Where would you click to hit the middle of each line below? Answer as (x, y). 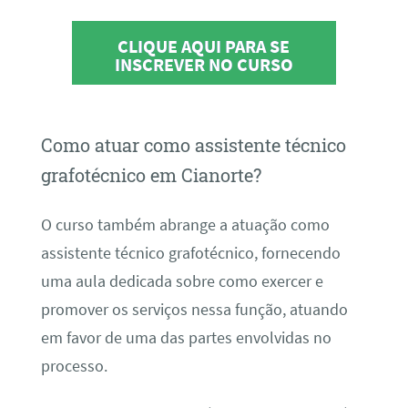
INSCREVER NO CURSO (204, 65)
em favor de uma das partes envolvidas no (186, 337)
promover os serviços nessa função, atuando (194, 309)
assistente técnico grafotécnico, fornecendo (190, 253)
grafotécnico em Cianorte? (151, 175)
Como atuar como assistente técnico (193, 145)
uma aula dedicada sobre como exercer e (182, 281)
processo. (74, 366)
